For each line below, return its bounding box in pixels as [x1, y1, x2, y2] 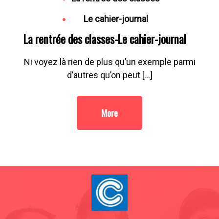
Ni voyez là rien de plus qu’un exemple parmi [23, 57, 196, 67]
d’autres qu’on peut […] [66, 70, 153, 81]
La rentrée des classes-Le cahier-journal [23, 31, 186, 48]
